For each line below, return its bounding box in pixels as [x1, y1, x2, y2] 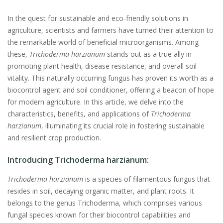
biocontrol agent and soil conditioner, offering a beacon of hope [7, 85, 214, 95]
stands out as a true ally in [105, 49, 192, 59]
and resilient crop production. [7, 133, 101, 143]
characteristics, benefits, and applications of [7, 109, 151, 119]
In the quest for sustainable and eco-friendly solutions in [7, 13, 188, 23]
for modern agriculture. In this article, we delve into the [7, 97, 184, 107]
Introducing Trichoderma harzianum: [7, 154, 149, 166]
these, [7, 49, 29, 59]
